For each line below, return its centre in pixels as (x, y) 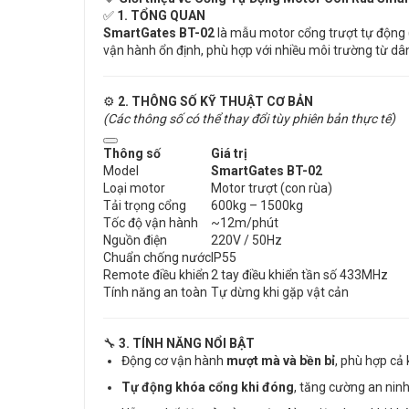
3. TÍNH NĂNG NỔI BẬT (187, 344)
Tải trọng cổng (145, 206)
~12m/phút (245, 223)
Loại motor (134, 189)
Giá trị (229, 154)
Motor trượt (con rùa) (272, 189)
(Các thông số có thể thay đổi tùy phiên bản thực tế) (249, 119)
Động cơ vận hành (174, 361)
